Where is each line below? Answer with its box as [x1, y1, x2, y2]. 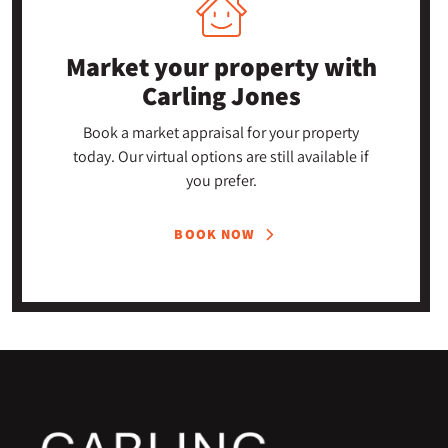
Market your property [65, 48, 324, 83]
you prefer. [185, 169, 257, 190]
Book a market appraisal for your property [83, 121, 359, 142]
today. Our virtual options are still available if [73, 145, 369, 166]
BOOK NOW [174, 224, 256, 243]
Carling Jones [141, 77, 301, 112]
